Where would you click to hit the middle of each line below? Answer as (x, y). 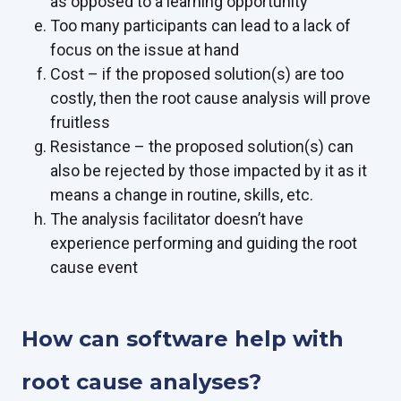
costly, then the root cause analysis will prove (210, 98)
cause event (94, 267)
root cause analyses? (141, 381)
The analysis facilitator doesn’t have (177, 218)
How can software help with (183, 338)
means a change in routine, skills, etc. (182, 194)
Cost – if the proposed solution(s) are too (197, 73)
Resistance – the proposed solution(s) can (202, 146)
